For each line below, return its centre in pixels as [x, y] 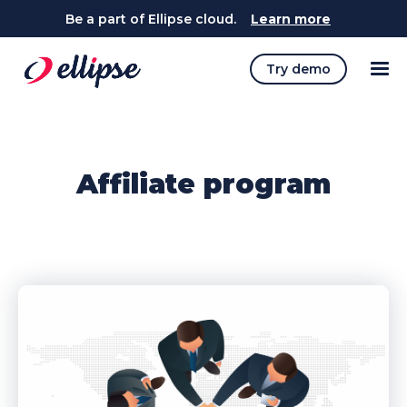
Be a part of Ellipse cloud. [151, 19]
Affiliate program [203, 184]
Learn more [291, 19]
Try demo [298, 69]
